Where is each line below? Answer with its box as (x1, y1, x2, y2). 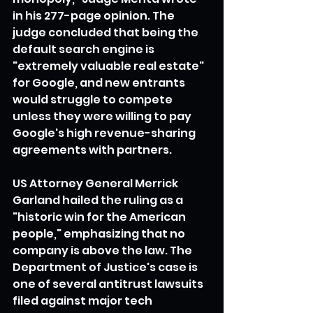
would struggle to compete (13, 91, 175, 108)
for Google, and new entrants (13, 74, 187, 91)
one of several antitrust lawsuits (13, 275, 205, 292)
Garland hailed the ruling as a (13, 191, 185, 208)
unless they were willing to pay (13, 108, 194, 124)
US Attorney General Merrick (13, 175, 180, 191)
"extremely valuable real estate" (13, 57, 206, 74)
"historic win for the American (13, 208, 188, 225)
